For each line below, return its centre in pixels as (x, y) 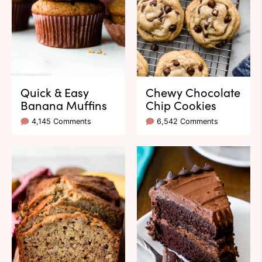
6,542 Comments (187, 122)
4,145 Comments (61, 122)
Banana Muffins (64, 105)
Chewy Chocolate (193, 92)
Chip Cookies (181, 105)
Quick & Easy (55, 92)
